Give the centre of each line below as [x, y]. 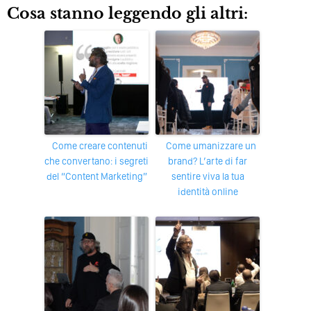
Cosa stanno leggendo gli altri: [127, 14]
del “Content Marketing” [96, 177]
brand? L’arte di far [208, 161]
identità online [208, 192]
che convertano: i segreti [96, 161]
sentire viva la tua [208, 177]
